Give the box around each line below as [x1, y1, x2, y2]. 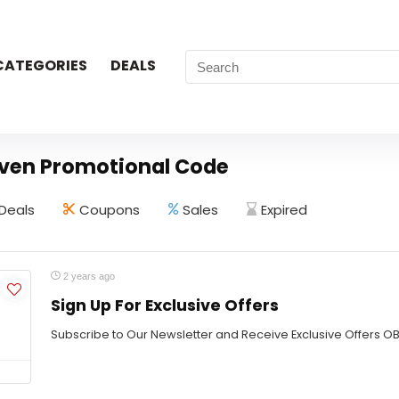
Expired [261, 200, 307, 219]
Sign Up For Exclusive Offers [51, 295, 279, 316]
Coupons [79, 200, 140, 219]
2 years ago [61, 271, 115, 281]
